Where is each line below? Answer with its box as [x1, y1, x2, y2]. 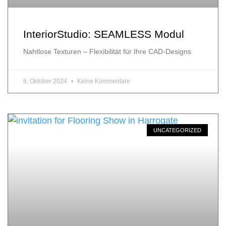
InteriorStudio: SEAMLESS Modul [23, 28, 184, 40]
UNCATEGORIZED [153, 127, 201, 133]
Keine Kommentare [76, 78, 130, 85]
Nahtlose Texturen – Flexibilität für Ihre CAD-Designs [23, 47, 191, 56]
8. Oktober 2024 [23, 78, 69, 85]
